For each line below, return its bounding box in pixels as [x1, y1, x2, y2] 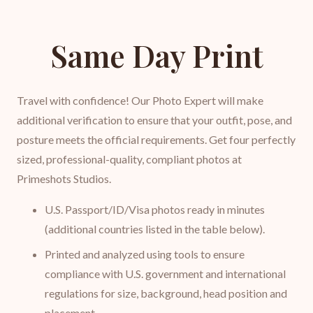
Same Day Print [50, 35, 263, 75]
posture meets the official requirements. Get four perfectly [17, 133, 296, 147]
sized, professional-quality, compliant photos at [17, 152, 242, 166]
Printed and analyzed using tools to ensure [45, 247, 245, 261]
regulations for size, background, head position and [45, 286, 287, 300]
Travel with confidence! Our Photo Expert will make [17, 94, 263, 108]
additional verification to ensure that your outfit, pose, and [17, 113, 292, 127]
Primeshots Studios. [17, 172, 111, 186]
